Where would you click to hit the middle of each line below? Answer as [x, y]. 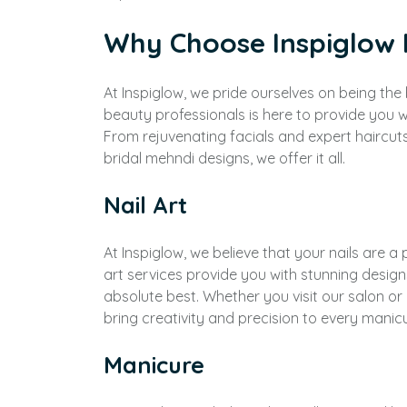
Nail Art [145, 205]
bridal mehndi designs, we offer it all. [224, 158]
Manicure [154, 365]
